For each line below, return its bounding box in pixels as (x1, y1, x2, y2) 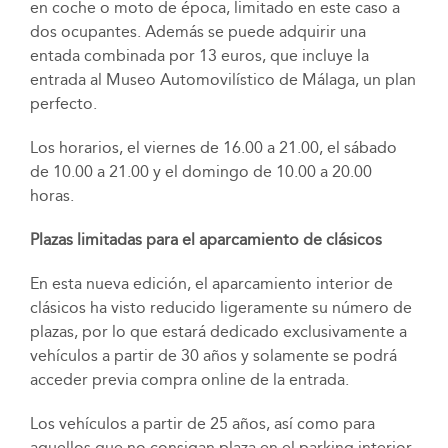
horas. (29, 185, 74, 205)
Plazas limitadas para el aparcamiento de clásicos (29, 229, 382, 249)
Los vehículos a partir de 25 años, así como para (29, 413, 375, 433)
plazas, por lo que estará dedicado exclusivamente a (29, 321, 407, 341)
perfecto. (29, 93, 97, 113)
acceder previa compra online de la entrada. (29, 369, 349, 389)
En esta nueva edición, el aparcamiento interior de (29, 273, 393, 293)
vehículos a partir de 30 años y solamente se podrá (29, 345, 397, 365)
